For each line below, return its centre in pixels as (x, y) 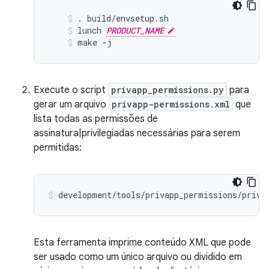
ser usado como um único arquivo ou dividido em (138, 257)
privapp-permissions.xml (171, 104)
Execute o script (71, 90)
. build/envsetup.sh (123, 18)
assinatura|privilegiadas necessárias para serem (137, 133)
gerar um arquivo (71, 104)
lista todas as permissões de (96, 119)
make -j (95, 42)
